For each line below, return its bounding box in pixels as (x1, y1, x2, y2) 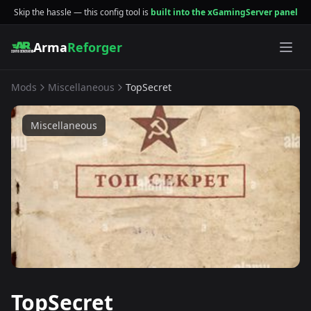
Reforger (67, 39, 122, 56)
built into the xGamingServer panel (150, 6, 298, 18)
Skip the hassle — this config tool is (13, 6, 151, 18)
